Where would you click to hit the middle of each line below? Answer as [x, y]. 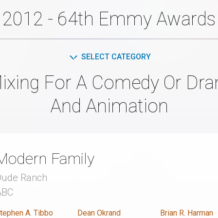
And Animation [109, 106]
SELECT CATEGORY [116, 56]
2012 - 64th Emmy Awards [109, 19]
